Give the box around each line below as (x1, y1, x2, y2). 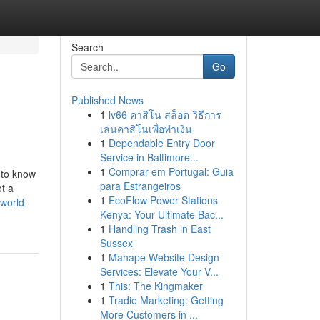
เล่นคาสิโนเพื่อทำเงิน (99, 121, 192, 136)
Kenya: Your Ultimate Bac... (99, 207, 224, 221)
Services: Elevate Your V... (99, 264, 219, 279)
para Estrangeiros (99, 179, 181, 193)
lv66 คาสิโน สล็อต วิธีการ (108, 107, 221, 121)
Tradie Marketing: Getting (108, 293, 224, 307)
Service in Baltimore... (99, 150, 199, 164)
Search (71, 40, 104, 54)
